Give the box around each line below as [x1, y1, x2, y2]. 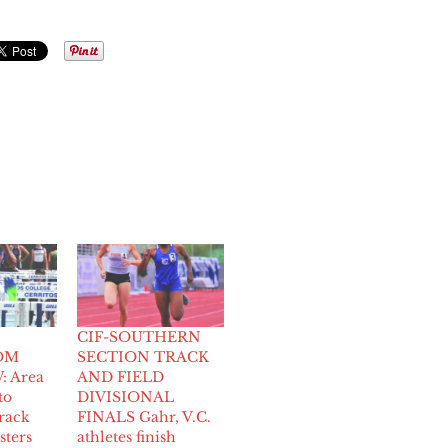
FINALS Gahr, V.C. [77, 408, 212, 427]
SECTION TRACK [77, 348, 210, 367]
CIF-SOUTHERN [77, 328, 202, 347]
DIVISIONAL [77, 388, 175, 407]
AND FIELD [77, 368, 165, 387]
